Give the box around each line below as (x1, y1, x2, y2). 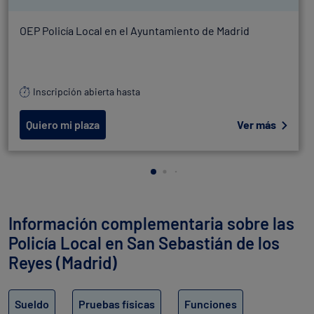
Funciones (184, 297, 237, 310)
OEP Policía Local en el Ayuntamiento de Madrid (20, 24, 250, 37)
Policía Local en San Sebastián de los (8, 233, 280, 253)
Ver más (237, 118, 276, 131)
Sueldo (15, 297, 49, 310)
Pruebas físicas (78, 297, 155, 310)
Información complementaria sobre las (8, 213, 294, 233)
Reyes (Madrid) (8, 252, 117, 273)
